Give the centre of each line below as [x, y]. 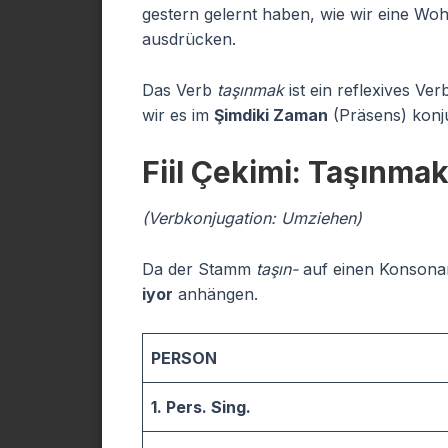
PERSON [184, 358]
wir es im [178, 115]
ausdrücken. [189, 39]
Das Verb [179, 90]
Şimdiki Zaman [271, 115]
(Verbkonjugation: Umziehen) [252, 218]
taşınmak [250, 90]
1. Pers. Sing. [201, 407]
